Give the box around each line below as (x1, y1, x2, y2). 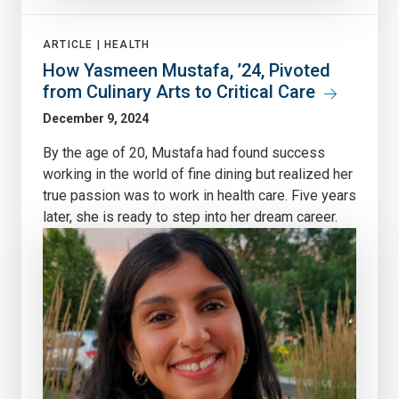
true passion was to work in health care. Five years (43, 187, 356, 205)
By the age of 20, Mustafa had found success (43, 144, 325, 162)
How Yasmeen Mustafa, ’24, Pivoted (43, 60, 330, 82)
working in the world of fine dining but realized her (43, 166, 353, 183)
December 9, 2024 (43, 111, 149, 126)
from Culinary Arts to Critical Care (43, 81, 315, 103)
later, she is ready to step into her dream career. (43, 208, 338, 226)
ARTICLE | (43, 38, 104, 52)
